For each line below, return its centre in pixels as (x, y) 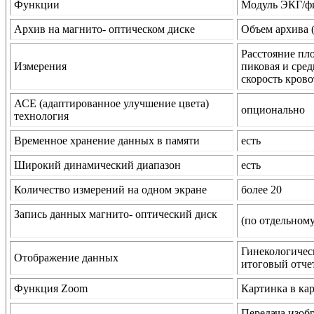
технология (41, 116)
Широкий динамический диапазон (97, 165)
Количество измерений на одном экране (110, 190)
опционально (273, 110)
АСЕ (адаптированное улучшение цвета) (111, 104)
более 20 (261, 190)
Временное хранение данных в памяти (107, 141)
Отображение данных (66, 258)
